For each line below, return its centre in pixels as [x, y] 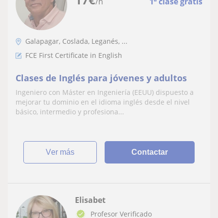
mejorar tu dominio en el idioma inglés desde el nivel [103, 102]
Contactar [150, 152]
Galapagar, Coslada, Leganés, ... [76, 41]
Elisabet [90, 200]
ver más [63, 152]
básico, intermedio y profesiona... [70, 111]
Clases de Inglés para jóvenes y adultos [101, 78]
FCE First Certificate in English [74, 55]
